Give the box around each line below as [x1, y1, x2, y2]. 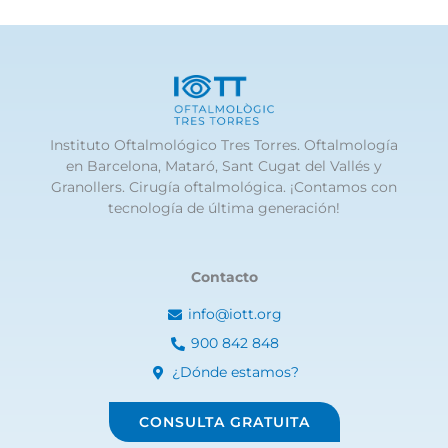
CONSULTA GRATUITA [138, 413, 310, 432]
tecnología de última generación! [108, 200, 340, 217]
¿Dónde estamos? [171, 364, 299, 381]
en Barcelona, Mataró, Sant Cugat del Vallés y [66, 158, 382, 175]
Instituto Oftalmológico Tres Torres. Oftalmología [50, 137, 398, 154]
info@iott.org [188, 306, 283, 323]
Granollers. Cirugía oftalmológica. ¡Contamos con [51, 179, 397, 196]
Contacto [190, 269, 258, 286]
